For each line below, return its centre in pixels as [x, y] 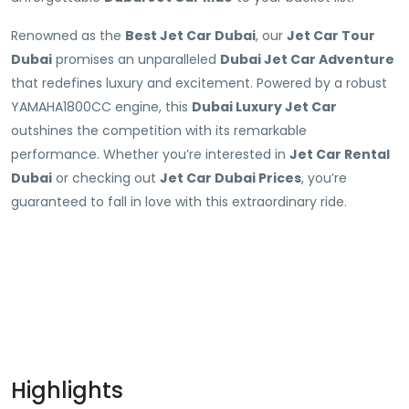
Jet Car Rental [340, 154]
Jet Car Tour [331, 36]
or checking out [106, 178]
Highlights [67, 390]
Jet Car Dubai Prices [231, 178]
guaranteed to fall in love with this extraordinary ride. [179, 202]
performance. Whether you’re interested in [150, 154]
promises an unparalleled [136, 59]
